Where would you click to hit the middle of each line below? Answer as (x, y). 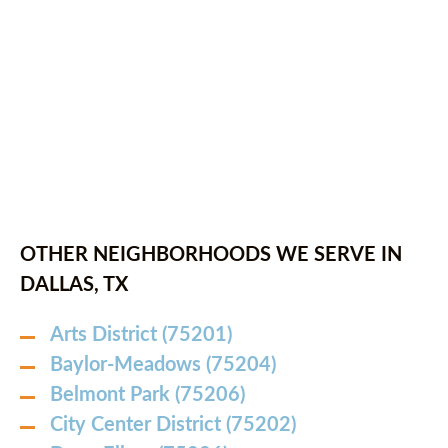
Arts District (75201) (141, 335)
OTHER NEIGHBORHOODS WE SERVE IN (211, 255)
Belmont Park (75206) (147, 395)
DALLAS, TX (74, 285)
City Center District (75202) (173, 425)
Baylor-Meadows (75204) (163, 365)
